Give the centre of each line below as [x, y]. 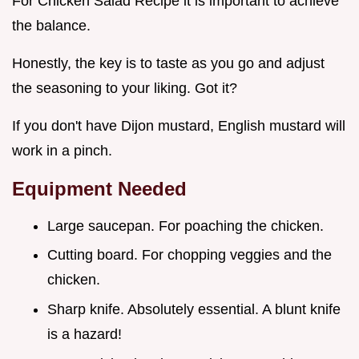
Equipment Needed [99, 188]
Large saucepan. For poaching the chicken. [186, 226]
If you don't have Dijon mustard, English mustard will [179, 125]
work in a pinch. [62, 150]
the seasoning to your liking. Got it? [125, 88]
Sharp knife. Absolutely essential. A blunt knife [194, 310]
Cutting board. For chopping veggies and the [190, 255]
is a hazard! [85, 335]
